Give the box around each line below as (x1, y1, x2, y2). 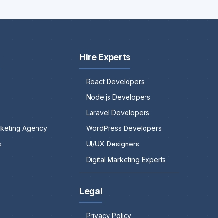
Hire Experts (79, 52, 130, 63)
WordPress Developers (86, 124, 162, 133)
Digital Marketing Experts (86, 155, 166, 164)
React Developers (86, 77, 145, 86)
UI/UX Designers (86, 140, 140, 148)
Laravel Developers (86, 109, 150, 117)
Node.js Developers (86, 93, 151, 102)
